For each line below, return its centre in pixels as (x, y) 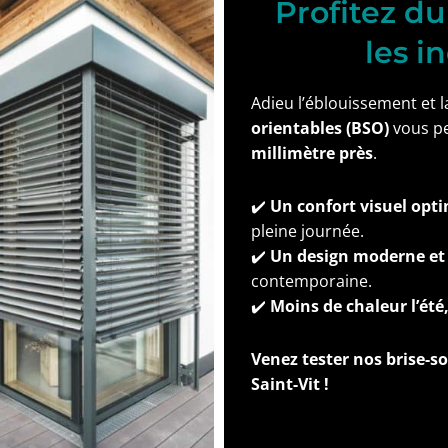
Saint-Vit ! (290, 384)
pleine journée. (307, 231)
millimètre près (312, 153)
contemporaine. (311, 281)
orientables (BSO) (320, 128)
